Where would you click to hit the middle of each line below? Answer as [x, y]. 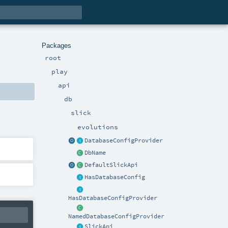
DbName [95, 152]
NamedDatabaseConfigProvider [117, 217]
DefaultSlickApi [111, 165]
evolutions [98, 126]
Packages [56, 45]
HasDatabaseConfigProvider [113, 198]
